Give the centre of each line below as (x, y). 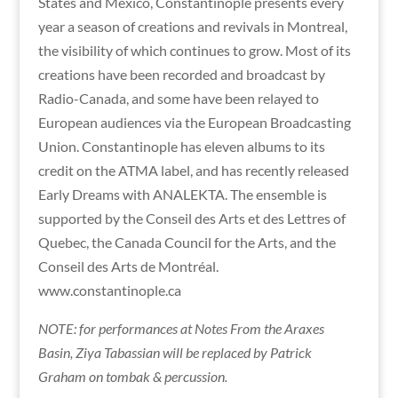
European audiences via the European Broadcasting (194, 122)
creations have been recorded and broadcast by (181, 74)
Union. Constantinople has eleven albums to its (181, 146)
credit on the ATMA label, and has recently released (193, 170)
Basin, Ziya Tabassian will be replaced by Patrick (175, 352)
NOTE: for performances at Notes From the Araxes (181, 328)
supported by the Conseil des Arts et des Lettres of (191, 218)
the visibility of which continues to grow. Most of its (194, 50)
